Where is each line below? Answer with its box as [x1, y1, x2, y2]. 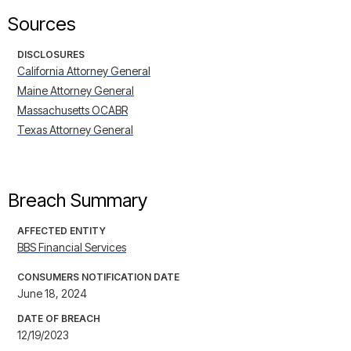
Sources [8, 13, 76, 36]
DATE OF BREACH [17, 313, 100, 325]
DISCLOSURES [17, 49, 85, 61]
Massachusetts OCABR [17, 103, 128, 118]
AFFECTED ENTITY [17, 225, 106, 237]
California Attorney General [17, 64, 150, 78]
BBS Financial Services [17, 241, 126, 255]
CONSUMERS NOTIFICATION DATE [17, 271, 179, 284]
